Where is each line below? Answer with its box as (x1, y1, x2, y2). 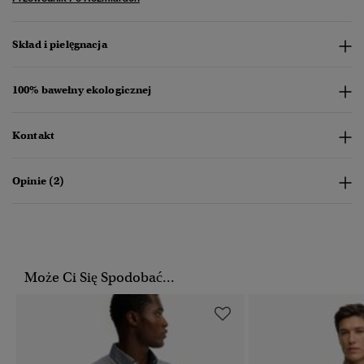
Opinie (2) (12, 174, 65, 188)
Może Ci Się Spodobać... (24, 269, 175, 287)
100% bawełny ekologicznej (12, 83, 152, 97)
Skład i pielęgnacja (12, 37, 107, 52)
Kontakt (12, 128, 54, 143)
